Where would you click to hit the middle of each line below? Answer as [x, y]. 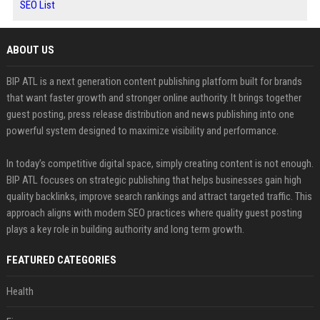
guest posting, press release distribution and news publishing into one [150, 114]
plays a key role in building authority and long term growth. [125, 229]
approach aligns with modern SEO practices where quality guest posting [154, 213]
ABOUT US [30, 50]
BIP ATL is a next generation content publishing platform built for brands [154, 81]
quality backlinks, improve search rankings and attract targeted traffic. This [159, 196]
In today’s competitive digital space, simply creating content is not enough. [160, 164]
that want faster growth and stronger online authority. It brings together [154, 98]
